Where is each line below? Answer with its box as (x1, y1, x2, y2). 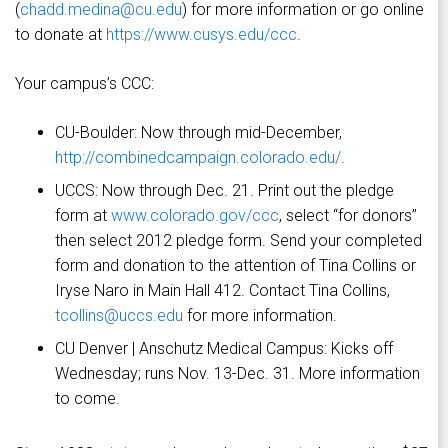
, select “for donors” (279, 206, 417, 226)
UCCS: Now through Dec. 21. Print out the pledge (55, 181, 394, 201)
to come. (55, 389, 120, 409)
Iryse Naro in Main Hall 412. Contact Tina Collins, (55, 281, 390, 301)
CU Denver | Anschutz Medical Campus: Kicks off (55, 339, 393, 359)
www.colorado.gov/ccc (111, 206, 279, 226)
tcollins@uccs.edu (55, 306, 183, 326)
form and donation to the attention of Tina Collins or (55, 256, 416, 276)
